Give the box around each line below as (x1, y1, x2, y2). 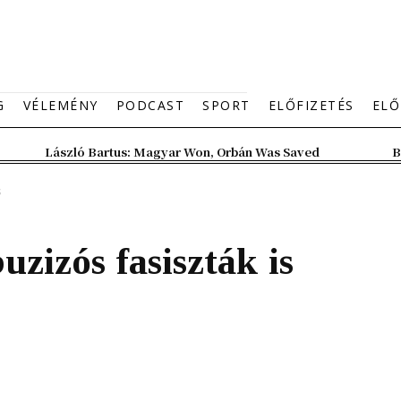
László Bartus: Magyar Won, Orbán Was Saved (45, 143, 320, 160)
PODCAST (115, 97, 184, 114)
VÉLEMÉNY (22, 97, 98, 114)
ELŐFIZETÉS (268, 97, 354, 114)
